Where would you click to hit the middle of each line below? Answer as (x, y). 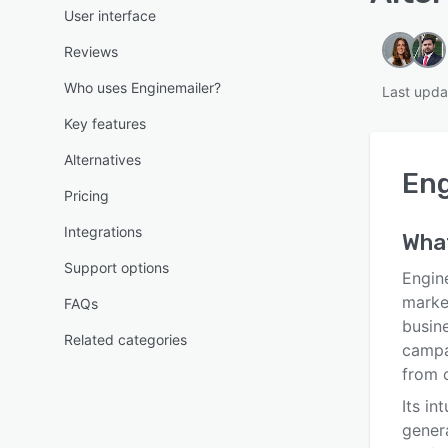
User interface (110, 15)
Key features (105, 123)
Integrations (103, 231)
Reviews (91, 51)
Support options (116, 267)
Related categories (125, 339)
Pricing (86, 195)
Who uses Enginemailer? (142, 87)
